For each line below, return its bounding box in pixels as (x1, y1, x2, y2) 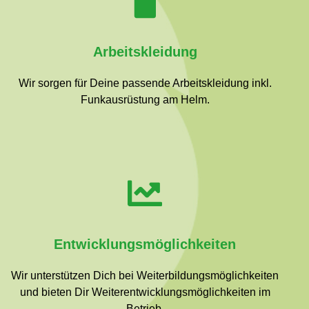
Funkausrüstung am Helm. (80, 94, 210, 106)
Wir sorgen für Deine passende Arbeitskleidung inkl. (18, 77, 272, 89)
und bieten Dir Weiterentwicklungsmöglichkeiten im (19, 286, 270, 298)
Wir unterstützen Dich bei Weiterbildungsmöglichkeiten (11, 270, 279, 281)
